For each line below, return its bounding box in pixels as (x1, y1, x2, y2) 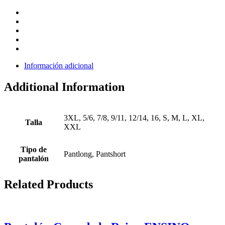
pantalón (19, 154, 49, 163)
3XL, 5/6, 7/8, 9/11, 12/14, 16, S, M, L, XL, (64, 113, 204, 122)
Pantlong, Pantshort (64, 149, 126, 158)
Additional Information (4, 80, 125, 93)
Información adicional (24, 61, 93, 70)
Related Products (4, 178, 93, 191)
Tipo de (21, 145, 47, 154)
